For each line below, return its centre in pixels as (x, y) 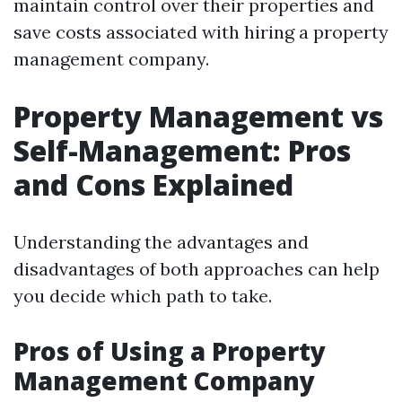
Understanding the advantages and (161, 242)
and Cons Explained (153, 184)
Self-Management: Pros (182, 150)
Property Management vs (198, 116)
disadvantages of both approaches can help (197, 269)
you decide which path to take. (143, 296)
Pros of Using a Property (170, 351)
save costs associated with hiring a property (201, 32)
